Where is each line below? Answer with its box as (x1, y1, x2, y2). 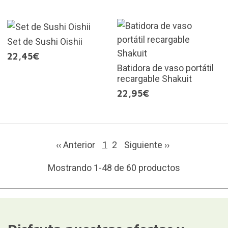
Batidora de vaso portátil (117, 63, 214, 74)
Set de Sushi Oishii (7, 36, 82, 47)
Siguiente (124, 139, 164, 151)
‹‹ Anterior (56, 139, 97, 151)
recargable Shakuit (117, 73, 192, 84)
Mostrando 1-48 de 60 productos (48, 162, 180, 174)
